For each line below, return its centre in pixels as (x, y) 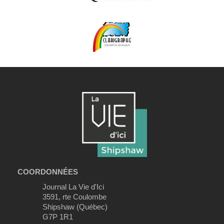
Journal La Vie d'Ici (73, 187)
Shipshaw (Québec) (75, 207)
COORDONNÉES (48, 172)
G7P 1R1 (58, 217)
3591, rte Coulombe (74, 197)
